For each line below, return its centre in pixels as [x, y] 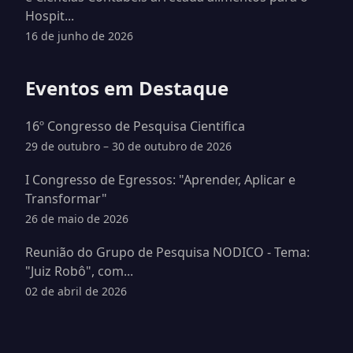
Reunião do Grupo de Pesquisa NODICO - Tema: [167, 252]
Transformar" [66, 199]
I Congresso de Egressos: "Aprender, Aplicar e [160, 180]
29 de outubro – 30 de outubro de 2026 [128, 146]
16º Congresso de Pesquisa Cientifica [135, 126]
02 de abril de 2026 [76, 291]
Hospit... [50, 16]
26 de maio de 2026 [77, 219]
